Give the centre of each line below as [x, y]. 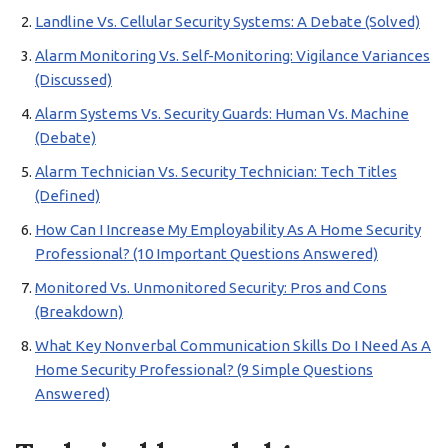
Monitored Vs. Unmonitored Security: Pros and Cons [211, 287]
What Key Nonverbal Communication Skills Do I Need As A [233, 345]
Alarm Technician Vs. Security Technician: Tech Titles [216, 171]
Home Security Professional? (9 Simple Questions [204, 369]
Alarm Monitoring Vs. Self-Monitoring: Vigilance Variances [232, 55]
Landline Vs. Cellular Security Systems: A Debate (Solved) [227, 21]
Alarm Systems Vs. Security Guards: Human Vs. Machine [222, 113]
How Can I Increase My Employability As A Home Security [228, 229]
